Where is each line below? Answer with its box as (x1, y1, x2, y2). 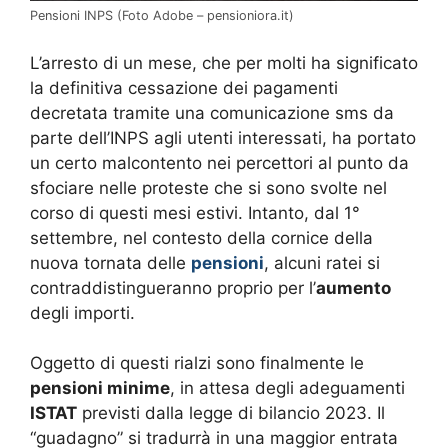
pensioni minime (30, 378, 170, 399)
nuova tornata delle (30, 252, 191, 273)
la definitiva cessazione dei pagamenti (30, 77, 338, 98)
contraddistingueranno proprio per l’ (30, 277, 316, 298)
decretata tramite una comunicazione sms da (30, 102, 394, 123)
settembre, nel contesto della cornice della (30, 227, 373, 248)
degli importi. (30, 302, 135, 323)
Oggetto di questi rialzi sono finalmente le (30, 353, 364, 374)
